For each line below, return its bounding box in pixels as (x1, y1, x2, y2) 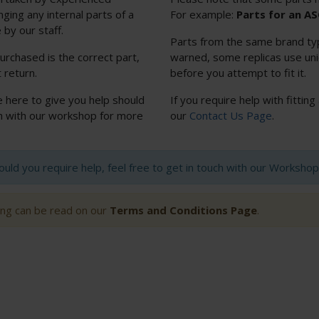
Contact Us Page (189, 108, 272, 123)
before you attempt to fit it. (170, 66, 306, 80)
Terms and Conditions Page (110, 203, 257, 218)
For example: (170, 7, 236, 22)
